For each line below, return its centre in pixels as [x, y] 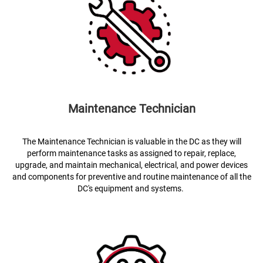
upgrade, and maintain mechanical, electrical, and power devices [131, 165]
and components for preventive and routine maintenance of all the [131, 177]
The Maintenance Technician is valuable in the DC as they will [131, 141]
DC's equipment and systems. [131, 188]
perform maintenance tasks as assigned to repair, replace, [131, 153]
